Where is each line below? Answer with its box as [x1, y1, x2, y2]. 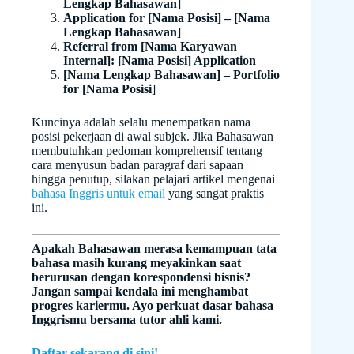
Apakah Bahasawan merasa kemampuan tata [32, 242, 277, 256]
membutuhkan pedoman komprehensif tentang [32, 144, 262, 158]
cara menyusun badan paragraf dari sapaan [32, 158, 243, 172]
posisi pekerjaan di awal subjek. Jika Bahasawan [32, 130, 273, 144]
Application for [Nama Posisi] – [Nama [63, 11, 270, 25]
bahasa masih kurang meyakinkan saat [32, 256, 241, 270]
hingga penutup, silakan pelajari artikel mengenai [32, 172, 275, 186]
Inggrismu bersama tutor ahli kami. [32, 313, 222, 327]
